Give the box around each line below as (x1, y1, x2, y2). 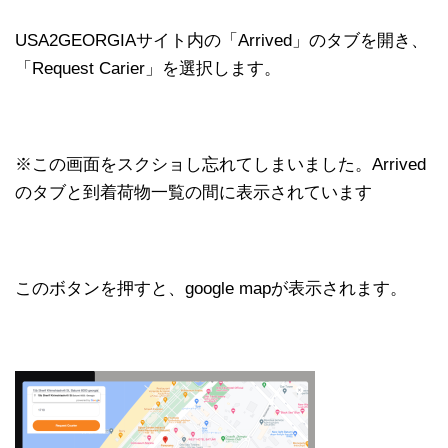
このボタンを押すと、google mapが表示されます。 (15, 278, 407, 298)
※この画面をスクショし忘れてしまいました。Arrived (15, 154, 426, 174)
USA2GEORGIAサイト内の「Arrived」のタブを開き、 (15, 30, 428, 50)
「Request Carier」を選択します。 (15, 58, 281, 78)
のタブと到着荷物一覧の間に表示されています (15, 182, 372, 202)
